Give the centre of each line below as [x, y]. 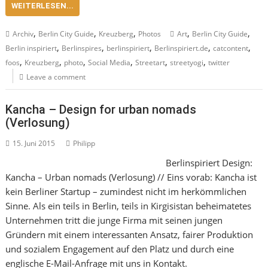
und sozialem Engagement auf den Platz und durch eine [120, 249]
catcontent [231, 48]
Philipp [84, 143]
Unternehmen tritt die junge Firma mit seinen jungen [114, 220]
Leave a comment [56, 77]
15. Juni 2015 [34, 143]
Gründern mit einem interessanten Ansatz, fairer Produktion [130, 234]
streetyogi [187, 62]
